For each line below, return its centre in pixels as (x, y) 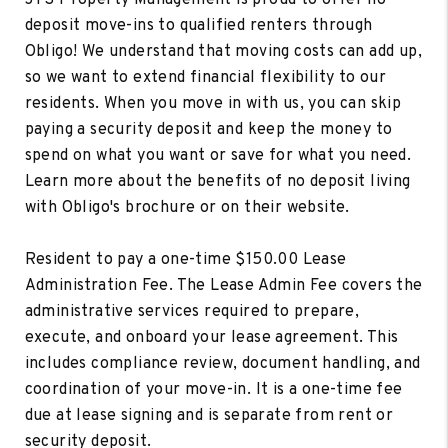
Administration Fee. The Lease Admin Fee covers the (223, 285)
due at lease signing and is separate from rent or (209, 415)
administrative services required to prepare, (192, 311)
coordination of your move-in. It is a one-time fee (213, 389)
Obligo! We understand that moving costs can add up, (223, 51)
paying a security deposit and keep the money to (208, 129)
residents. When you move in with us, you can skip (213, 103)
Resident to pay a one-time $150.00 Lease (185, 259)
